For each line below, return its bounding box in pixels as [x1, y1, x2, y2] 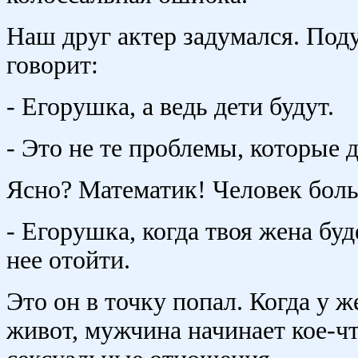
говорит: [6, 51, 98, 79]
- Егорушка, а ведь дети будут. [6, 93, 334, 121]
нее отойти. [6, 246, 130, 274]
